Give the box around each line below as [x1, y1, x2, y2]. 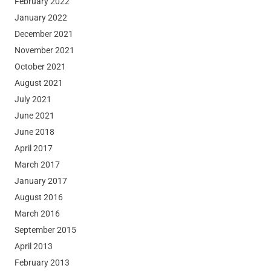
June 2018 [14, 126, 54, 137]
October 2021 [14, 61, 66, 71]
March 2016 [14, 208, 60, 218]
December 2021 [14, 28, 73, 39]
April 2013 [14, 241, 53, 251]
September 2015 [14, 224, 76, 235]
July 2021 [14, 94, 51, 104]
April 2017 [14, 143, 53, 153]
